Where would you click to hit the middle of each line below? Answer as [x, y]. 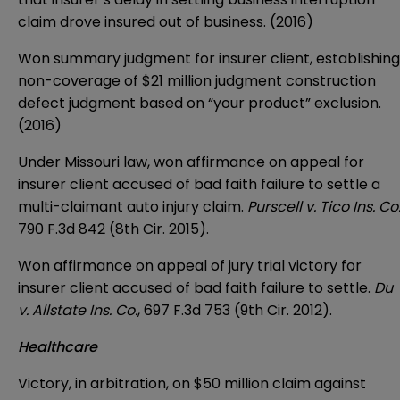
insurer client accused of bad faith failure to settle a [199, 184]
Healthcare [58, 346]
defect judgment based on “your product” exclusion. [200, 103]
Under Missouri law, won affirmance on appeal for [191, 162]
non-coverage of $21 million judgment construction [197, 80]
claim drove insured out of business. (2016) [166, 21]
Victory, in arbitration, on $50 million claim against [192, 383]
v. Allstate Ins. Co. [78, 310]
